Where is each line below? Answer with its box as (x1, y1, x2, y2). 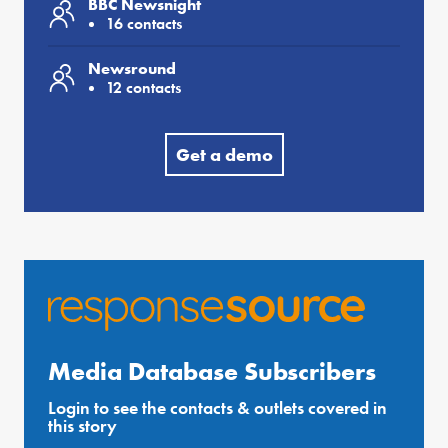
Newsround (88, 58, 176, 80)
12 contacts (106, 77, 181, 99)
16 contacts (106, 13, 182, 35)
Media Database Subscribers (48, 355, 376, 389)
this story (48, 414, 117, 438)
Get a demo (175, 143, 273, 167)
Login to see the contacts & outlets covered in (48, 396, 387, 420)
